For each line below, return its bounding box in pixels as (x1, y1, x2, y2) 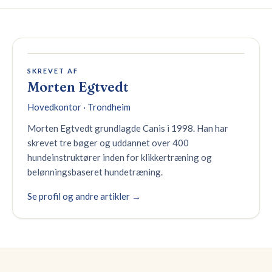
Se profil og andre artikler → (27, 190, 141, 202)
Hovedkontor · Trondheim (27, 101, 131, 112)
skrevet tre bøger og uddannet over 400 (27, 137, 189, 148)
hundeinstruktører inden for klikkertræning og (27, 151, 212, 163)
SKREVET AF (27, 66, 78, 75)
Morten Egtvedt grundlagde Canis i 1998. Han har (27, 122, 228, 134)
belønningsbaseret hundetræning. (27, 166, 163, 177)
